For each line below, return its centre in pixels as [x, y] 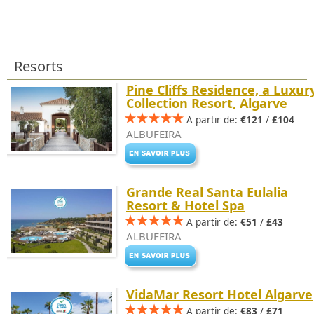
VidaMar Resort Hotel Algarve [219, 294]
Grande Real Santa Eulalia [207, 192]
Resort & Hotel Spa [185, 205]
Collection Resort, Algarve [207, 103]
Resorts [39, 66]
